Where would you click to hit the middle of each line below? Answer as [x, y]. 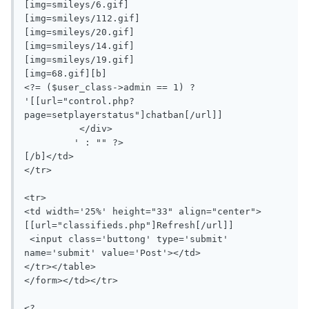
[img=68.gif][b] [66, 74]
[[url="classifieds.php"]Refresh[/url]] [129, 226]
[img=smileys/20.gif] [79, 32]
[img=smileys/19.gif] [79, 60]
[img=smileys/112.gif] [82, 19]
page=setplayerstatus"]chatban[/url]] [123, 115]
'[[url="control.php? [79, 101]
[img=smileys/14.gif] [79, 46]
